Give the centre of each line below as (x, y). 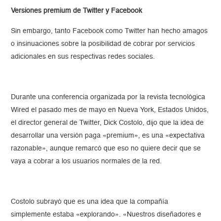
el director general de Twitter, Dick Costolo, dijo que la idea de (108, 123)
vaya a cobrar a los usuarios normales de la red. (87, 161)
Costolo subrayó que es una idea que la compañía (90, 202)
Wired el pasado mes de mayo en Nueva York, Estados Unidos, (110, 110)
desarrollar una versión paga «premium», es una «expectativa (108, 135)
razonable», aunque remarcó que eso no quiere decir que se (106, 148)
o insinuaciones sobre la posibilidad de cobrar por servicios (103, 44)
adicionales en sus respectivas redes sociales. (83, 56)
